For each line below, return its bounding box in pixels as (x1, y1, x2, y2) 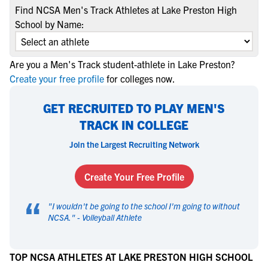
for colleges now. (106, 72, 175, 84)
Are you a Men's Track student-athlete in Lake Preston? (10, 58, 235, 70)
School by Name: (15, 18, 84, 30)
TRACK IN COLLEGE (80, 117, 188, 132)
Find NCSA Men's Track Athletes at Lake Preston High (15, 4, 237, 16)
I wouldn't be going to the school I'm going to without (52, 200, 240, 211)
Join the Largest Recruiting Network (69, 139, 199, 150)
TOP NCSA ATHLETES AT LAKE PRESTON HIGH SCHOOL (10, 251, 253, 263)
